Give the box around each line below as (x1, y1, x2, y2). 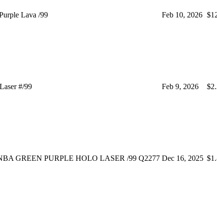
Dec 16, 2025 (162, 154, 203, 162)
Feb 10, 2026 (162, 10, 202, 19)
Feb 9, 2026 (162, 82, 199, 91)
